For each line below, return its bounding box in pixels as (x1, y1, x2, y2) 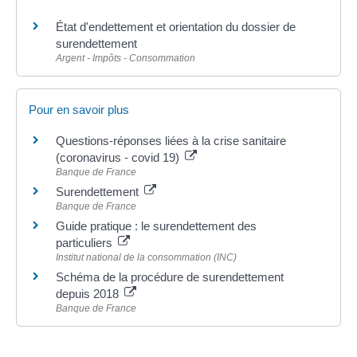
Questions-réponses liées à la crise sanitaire (56, 133, 286, 147)
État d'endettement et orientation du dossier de (56, 19, 296, 33)
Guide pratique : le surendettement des (56, 218, 257, 233)
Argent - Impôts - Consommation (56, 52, 195, 64)
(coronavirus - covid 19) (56, 150, 182, 164)
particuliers (56, 235, 116, 249)
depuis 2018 (56, 286, 122, 300)
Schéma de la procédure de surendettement (56, 269, 284, 284)
